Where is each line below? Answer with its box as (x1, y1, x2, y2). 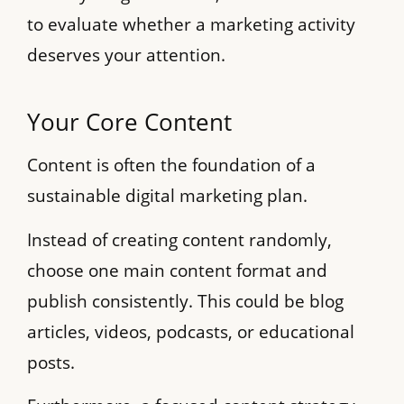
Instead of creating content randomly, (27, 227, 332, 252)
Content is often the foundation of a (27, 153, 316, 178)
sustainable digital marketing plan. (27, 184, 308, 208)
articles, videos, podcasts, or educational (27, 319, 354, 344)
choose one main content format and (27, 258, 327, 282)
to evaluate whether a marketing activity (27, 13, 355, 37)
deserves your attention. (27, 43, 225, 68)
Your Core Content (27, 106, 232, 139)
